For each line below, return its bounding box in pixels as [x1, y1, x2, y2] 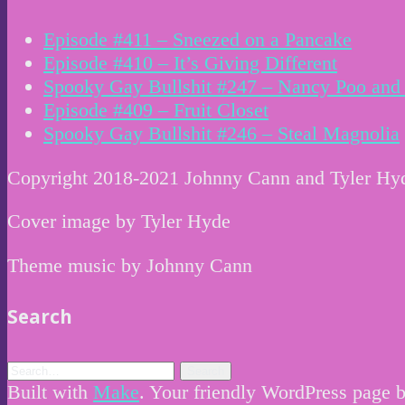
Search [7, 304, 72, 330]
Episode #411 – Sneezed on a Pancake [43, 28, 352, 52]
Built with [7, 380, 93, 403]
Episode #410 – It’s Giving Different [43, 52, 337, 75]
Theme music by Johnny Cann [7, 253, 252, 277]
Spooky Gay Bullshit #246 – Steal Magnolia [43, 122, 400, 146]
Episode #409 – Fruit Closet [43, 99, 268, 122]
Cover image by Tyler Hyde [7, 210, 231, 233]
